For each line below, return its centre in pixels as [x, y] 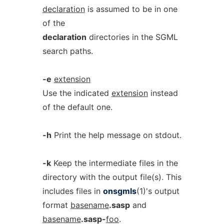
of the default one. [77, 107]
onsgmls [119, 191]
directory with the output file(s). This [112, 177]
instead [163, 93]
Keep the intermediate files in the [114, 163]
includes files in [72, 191]
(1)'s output [158, 191]
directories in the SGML [132, 37]
